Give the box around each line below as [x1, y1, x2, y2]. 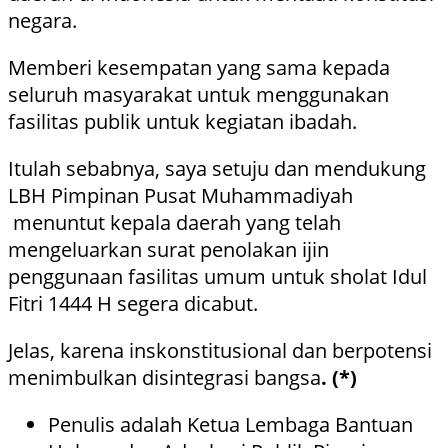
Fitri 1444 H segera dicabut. [8, 290, 258, 318]
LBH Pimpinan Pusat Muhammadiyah [8, 182, 353, 210]
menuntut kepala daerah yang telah [8, 209, 341, 237]
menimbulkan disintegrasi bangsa [8, 364, 321, 392]
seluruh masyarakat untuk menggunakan [8, 81, 389, 109]
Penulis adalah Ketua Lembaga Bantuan [48, 411, 413, 439]
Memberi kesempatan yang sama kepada [8, 54, 390, 82]
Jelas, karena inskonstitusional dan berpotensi [8, 337, 432, 365]
